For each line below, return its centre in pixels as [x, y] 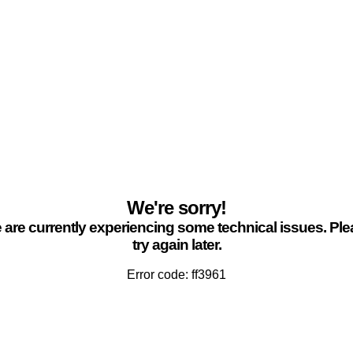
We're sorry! [176, 208]
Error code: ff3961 [176, 275]
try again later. [176, 245]
